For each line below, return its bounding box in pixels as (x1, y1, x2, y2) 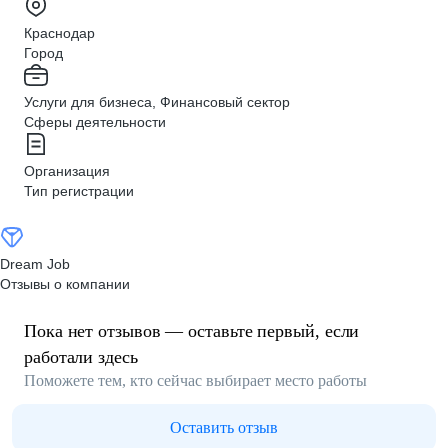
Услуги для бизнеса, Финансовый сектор (24, 94, 290, 110)
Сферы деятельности (24, 114, 166, 130)
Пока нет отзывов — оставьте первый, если (24, 321, 360, 341)
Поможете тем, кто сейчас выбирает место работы (24, 372, 367, 389)
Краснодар (24, 25, 95, 41)
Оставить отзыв (170, 419, 278, 436)
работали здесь (24, 347, 138, 367)
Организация (24, 163, 110, 179)
